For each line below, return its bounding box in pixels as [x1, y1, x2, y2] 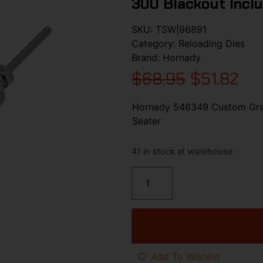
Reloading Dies [178, 37, 245, 49]
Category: [131, 37, 178, 49]
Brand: [131, 51, 163, 63]
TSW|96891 [156, 23, 207, 35]
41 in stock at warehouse [131, 146, 233, 157]
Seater [132, 114, 161, 127]
